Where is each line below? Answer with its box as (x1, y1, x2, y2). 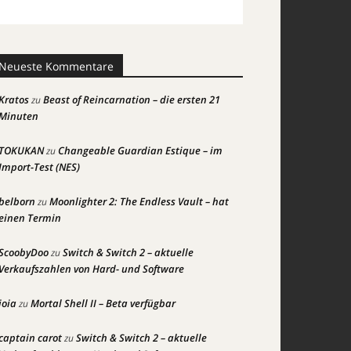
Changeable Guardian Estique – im (58, 143, 223, 157)
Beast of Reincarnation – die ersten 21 (43, 92, 220, 107)
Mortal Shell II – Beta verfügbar (31, 296, 175, 310)
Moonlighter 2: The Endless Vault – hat (49, 194, 229, 208)
